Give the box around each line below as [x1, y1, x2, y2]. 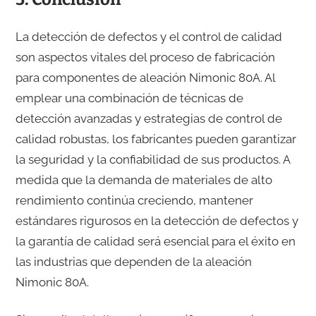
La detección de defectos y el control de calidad [15, 30, 282, 44]
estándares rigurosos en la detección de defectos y [15, 214, 298, 229]
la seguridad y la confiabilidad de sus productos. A [15, 152, 290, 167]
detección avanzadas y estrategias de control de [15, 111, 282, 126]
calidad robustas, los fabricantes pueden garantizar [15, 132, 296, 147]
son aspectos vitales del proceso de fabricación [15, 50, 275, 65]
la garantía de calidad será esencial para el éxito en [15, 234, 296, 249]
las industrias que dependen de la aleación [15, 255, 252, 269]
